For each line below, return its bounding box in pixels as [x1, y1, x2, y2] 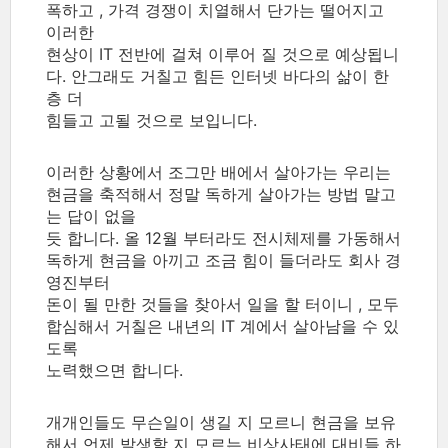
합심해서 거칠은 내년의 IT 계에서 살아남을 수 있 [46, 315, 399, 336]
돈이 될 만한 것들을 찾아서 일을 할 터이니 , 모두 [46, 293, 399, 314]
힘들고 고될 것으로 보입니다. [46, 109, 257, 130]
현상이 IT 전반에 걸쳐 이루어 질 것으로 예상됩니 [46, 43, 399, 64]
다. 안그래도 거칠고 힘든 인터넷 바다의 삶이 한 [46, 65, 389, 86]
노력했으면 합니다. [46, 359, 183, 380]
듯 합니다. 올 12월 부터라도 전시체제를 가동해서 [46, 227, 401, 248]
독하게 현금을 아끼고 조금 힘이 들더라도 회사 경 [46, 249, 401, 270]
